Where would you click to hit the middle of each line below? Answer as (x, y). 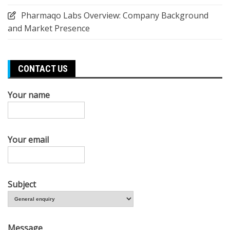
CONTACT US (43, 68)
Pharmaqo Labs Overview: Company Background (115, 15)
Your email (28, 139)
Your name (29, 95)
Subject (22, 184)
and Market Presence (49, 28)
